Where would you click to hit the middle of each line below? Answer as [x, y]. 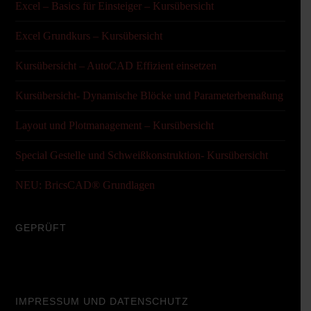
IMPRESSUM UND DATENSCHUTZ [102, 301]
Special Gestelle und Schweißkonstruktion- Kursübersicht [141, 155]
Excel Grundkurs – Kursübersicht [89, 36]
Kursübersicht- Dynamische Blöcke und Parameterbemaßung [149, 95]
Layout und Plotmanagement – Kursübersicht [114, 125]
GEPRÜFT [41, 228]
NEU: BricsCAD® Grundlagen [85, 185]
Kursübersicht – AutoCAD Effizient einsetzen [116, 66]
